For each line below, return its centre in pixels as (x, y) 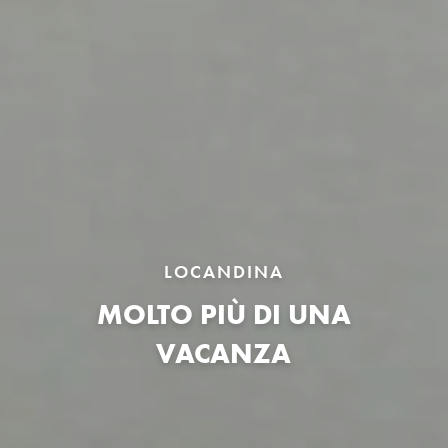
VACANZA (224, 352)
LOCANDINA (223, 271)
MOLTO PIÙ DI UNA (223, 313)
